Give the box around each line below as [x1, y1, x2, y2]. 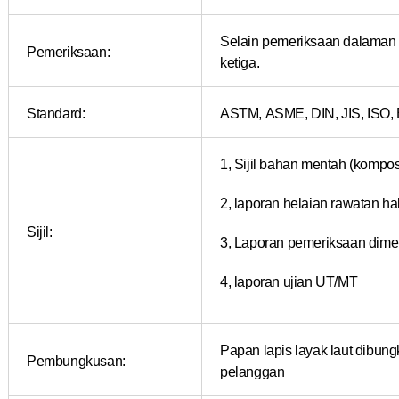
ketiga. [220, 53, 260, 71]
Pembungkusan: [27, 351, 126, 370]
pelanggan [220, 362, 285, 380]
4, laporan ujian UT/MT [220, 272, 358, 290]
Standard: [27, 103, 85, 122]
